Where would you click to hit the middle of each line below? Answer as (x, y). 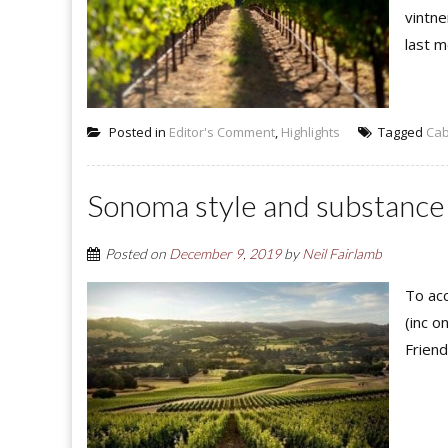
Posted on (137, 253)
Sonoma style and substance (266, 204)
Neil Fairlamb (342, 253)
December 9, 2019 (225, 253)
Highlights (310, 131)
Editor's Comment (222, 131)
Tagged (400, 131)
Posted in (137, 131)
